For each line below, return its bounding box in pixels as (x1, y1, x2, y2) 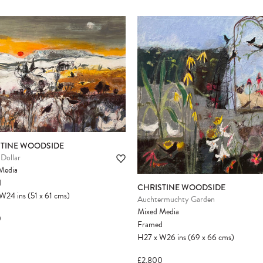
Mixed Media (137, 205, 179, 218)
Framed (137, 218, 163, 231)
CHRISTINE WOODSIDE (137, 181, 225, 193)
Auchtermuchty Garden (137, 193, 215, 205)
